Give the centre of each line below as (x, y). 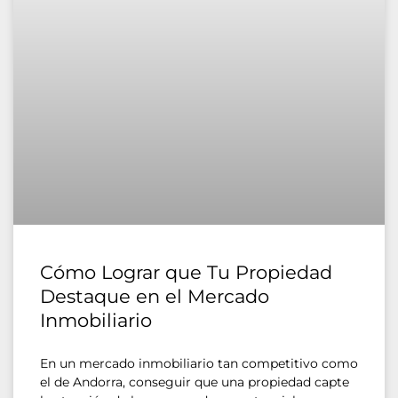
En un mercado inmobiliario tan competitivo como (199, 363)
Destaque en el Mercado (155, 296)
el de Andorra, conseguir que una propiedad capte (195, 382)
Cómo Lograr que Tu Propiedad (186, 272)
